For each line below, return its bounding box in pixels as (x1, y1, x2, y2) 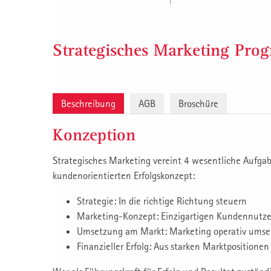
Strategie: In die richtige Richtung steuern (77, 195, 247, 207)
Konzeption (53, 125, 135, 145)
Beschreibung (61, 97, 116, 110)
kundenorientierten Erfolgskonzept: (53, 169, 195, 182)
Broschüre (178, 97, 218, 110)
